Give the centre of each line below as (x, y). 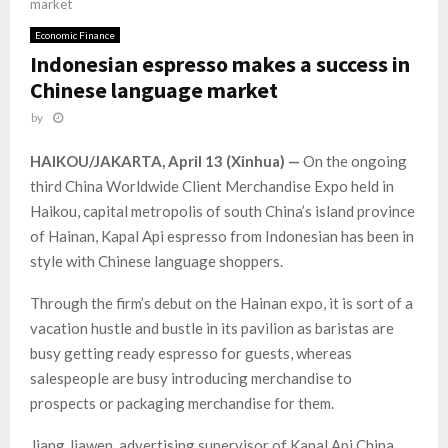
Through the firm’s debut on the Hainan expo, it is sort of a (221, 303)
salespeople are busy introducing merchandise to (191, 378)
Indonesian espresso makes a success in (220, 63)
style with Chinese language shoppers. (156, 261)
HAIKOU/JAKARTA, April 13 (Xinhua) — (165, 161)
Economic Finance (75, 34)
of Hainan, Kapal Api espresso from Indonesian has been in (222, 236)
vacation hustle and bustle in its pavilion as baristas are (212, 328)
